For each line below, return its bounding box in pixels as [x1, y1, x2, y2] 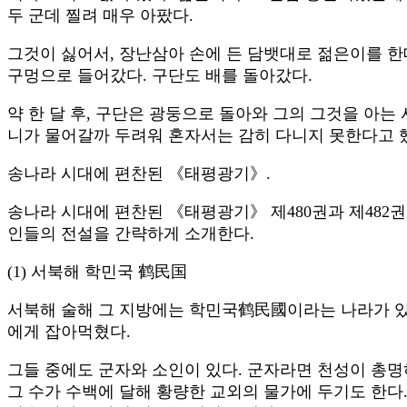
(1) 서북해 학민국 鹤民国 [7, 263, 187, 282]
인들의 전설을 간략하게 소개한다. [7, 224, 254, 243]
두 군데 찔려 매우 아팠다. [7, 6, 194, 25]
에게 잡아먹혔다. [7, 323, 131, 342]
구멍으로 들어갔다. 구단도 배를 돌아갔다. [7, 66, 313, 85]
